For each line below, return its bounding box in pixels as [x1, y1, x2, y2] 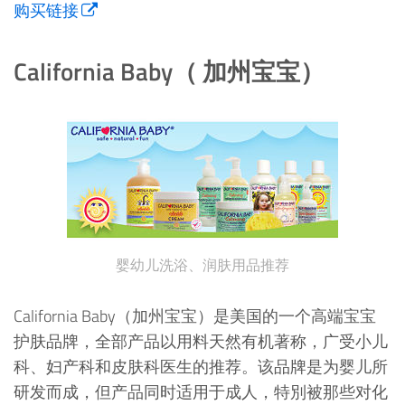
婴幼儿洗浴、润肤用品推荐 [116, 253, 289, 276]
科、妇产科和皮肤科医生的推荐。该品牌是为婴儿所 [14, 353, 388, 379]
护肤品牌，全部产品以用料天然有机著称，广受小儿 [14, 328, 388, 353]
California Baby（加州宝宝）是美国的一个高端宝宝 [14, 303, 376, 328]
